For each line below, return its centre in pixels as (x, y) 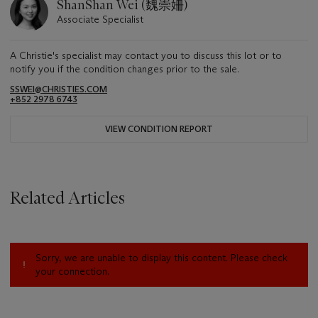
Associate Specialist (100, 19)
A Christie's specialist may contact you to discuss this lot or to (146, 55)
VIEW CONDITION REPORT (159, 128)
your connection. (72, 271)
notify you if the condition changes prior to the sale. (125, 68)
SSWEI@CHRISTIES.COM (59, 89)
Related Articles (67, 197)
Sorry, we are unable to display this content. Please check (161, 257)
